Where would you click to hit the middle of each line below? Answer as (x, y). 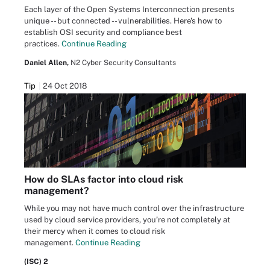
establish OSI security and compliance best (103, 33)
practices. (43, 44)
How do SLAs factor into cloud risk (104, 179)
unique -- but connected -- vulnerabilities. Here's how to (123, 21)
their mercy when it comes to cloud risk (95, 231)
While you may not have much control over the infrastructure (134, 208)
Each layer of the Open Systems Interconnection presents (129, 10)
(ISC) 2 (36, 261)
